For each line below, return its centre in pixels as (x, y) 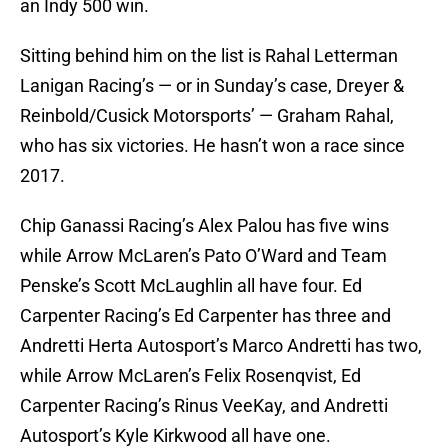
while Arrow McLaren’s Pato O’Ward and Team (203, 256)
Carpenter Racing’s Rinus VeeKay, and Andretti (204, 406)
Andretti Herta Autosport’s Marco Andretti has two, (221, 346)
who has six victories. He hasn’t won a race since (212, 146)
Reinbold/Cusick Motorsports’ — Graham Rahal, (207, 116)
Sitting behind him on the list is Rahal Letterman (209, 56)
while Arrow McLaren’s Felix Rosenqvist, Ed (190, 376)
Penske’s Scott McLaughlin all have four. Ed (191, 286)
